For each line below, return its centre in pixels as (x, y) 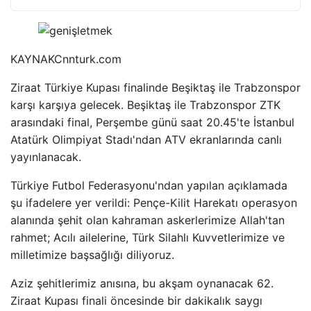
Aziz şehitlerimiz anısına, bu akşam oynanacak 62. (142, 283)
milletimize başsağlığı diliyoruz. (92, 255)
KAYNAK (32, 59)
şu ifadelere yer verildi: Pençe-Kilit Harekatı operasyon (154, 203)
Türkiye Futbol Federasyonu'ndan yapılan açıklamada (149, 185)
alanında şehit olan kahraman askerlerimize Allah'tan (148, 220)
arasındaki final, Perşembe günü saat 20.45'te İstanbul (152, 122)
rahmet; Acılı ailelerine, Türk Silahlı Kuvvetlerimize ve (148, 237)
